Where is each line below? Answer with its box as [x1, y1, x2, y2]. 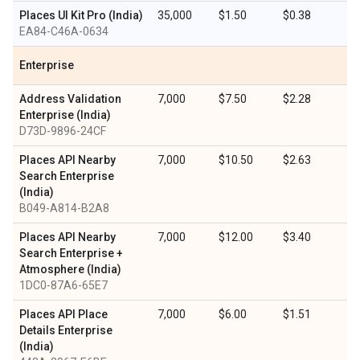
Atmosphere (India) [19, 263, 121, 276]
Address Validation [19, 92, 121, 105]
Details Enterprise [19, 324, 112, 337]
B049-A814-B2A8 [19, 202, 109, 215]
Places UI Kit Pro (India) [19, 9, 143, 22]
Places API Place [19, 308, 108, 321]
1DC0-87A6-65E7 [19, 279, 108, 292]
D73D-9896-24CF [19, 125, 106, 137]
